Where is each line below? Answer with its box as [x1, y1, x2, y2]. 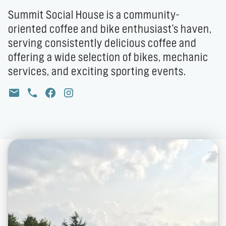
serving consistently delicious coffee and [8, 37, 197, 49]
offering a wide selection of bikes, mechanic [8, 51, 208, 64]
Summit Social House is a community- [8, 9, 180, 21]
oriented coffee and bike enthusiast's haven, [8, 23, 212, 35]
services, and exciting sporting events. [8, 66, 186, 78]
